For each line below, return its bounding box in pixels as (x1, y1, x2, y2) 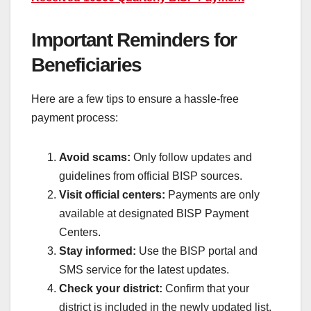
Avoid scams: (59, 151, 131, 164)
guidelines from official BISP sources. (59, 170, 242, 183)
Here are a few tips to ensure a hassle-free (31, 93, 239, 106)
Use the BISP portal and (136, 245, 258, 258)
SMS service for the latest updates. (59, 264, 229, 276)
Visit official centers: (59, 189, 165, 201)
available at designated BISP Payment (59, 208, 249, 220)
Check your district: (59, 283, 162, 295)
